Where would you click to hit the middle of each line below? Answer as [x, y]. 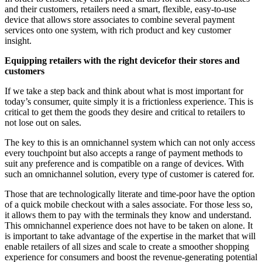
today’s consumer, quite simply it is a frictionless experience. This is [129, 102]
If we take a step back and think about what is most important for [124, 91]
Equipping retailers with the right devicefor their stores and [122, 61]
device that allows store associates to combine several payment [120, 20]
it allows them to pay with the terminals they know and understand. [128, 215]
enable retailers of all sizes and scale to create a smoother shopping [127, 247]
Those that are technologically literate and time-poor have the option [130, 194]
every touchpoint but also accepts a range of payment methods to [124, 153]
